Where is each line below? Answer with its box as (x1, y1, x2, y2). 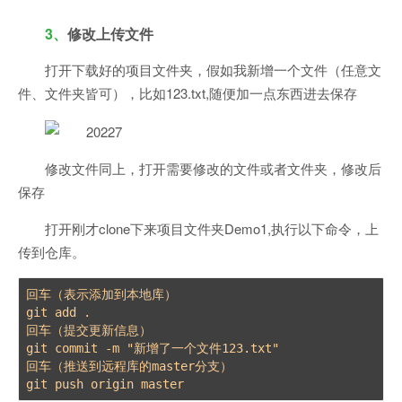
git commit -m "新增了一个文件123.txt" (26, 341, 286, 356)
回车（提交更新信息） (26, 323, 152, 338)
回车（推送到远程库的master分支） (26, 359, 232, 374)
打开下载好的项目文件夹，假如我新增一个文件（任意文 (45, 60, 381, 80)
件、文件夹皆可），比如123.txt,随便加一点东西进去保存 (18, 83, 357, 103)
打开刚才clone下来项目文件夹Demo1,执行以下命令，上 (45, 219, 379, 239)
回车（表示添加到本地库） (26, 287, 177, 302)
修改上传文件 (67, 23, 153, 45)
